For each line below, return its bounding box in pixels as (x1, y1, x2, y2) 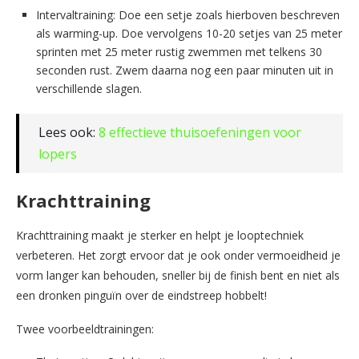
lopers (38, 144, 77, 163)
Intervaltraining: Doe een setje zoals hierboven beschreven (36, 6, 340, 22)
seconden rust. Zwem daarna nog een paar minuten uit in (36, 62, 333, 78)
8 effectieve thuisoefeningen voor (99, 123, 301, 141)
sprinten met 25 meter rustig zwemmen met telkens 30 (36, 43, 322, 59)
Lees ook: (38, 123, 99, 141)
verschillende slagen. (36, 80, 142, 96)
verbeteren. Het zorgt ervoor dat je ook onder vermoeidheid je (16, 247, 341, 263)
